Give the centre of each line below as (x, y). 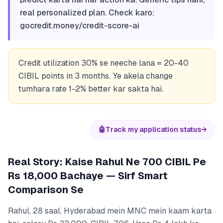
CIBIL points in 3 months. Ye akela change (96, 76)
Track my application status (153, 130)
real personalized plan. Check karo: (87, 13)
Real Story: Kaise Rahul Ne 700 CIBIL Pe (107, 162)
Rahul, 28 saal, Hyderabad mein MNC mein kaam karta (110, 211)
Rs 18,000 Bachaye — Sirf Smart (88, 176)
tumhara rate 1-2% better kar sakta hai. (91, 89)
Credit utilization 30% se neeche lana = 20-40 (104, 63)
